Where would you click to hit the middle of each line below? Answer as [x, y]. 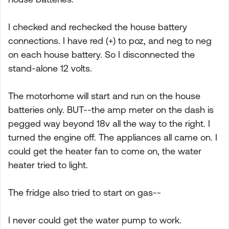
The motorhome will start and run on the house [104, 96]
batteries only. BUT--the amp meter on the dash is [111, 110]
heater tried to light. [48, 165]
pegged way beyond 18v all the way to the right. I [109, 123]
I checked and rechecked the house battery [98, 27]
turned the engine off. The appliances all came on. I [113, 137]
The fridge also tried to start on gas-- [85, 192]
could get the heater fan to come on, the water [105, 151]
